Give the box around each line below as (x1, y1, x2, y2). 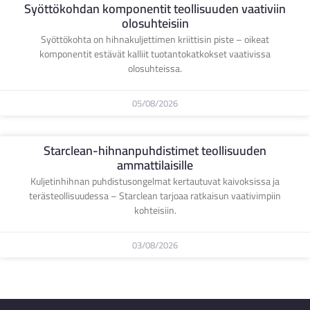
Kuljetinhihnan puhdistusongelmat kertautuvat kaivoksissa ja (30, 172, 280, 190)
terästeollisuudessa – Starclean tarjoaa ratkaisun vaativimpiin (29, 186, 281, 205)
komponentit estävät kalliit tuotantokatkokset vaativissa (39, 44, 271, 63)
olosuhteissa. (128, 59, 182, 77)
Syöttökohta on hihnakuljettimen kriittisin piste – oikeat (41, 30, 269, 48)
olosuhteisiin (121, 11, 189, 35)
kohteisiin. (134, 201, 176, 219)
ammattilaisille (117, 153, 193, 176)
